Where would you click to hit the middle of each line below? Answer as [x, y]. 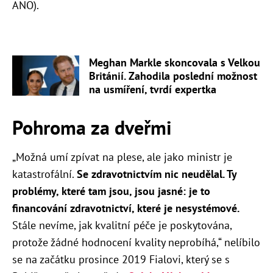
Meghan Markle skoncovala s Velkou [175, 63]
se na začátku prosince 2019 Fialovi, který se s [121, 260]
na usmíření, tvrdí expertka [153, 90]
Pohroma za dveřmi [92, 128]
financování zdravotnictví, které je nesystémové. [126, 208]
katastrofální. [44, 174]
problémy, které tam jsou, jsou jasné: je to [111, 191]
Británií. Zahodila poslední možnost [173, 76]
